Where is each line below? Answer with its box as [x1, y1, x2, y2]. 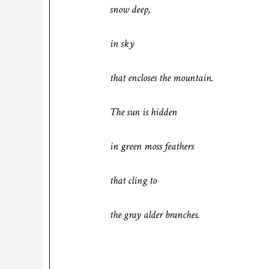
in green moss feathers [110, 139, 194, 153]
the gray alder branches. [110, 208, 199, 222]
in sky [110, 37, 134, 50]
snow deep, [110, 2, 151, 16]
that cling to [110, 174, 157, 187]
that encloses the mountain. [110, 71, 213, 85]
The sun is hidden [110, 105, 177, 119]
